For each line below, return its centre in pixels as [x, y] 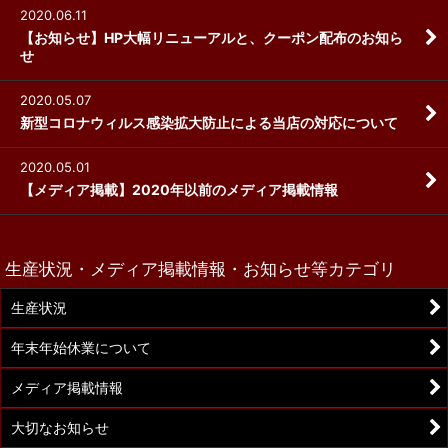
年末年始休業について [81, 347]
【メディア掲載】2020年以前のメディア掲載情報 [179, 189]
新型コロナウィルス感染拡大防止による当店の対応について [209, 122]
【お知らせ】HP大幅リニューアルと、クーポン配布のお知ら [211, 37]
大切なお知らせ [60, 427]
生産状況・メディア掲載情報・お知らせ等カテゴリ [200, 268]
